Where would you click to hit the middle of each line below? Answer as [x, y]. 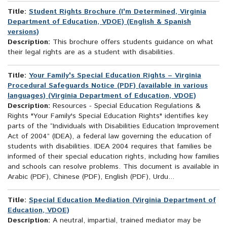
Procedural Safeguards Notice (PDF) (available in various [108, 86]
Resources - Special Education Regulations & [125, 106]
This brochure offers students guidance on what [132, 42]
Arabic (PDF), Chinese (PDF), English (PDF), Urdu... [91, 177]
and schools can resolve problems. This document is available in [113, 167]
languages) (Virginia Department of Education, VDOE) [102, 96]
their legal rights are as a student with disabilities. [91, 52]
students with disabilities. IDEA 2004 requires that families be [110, 147]
